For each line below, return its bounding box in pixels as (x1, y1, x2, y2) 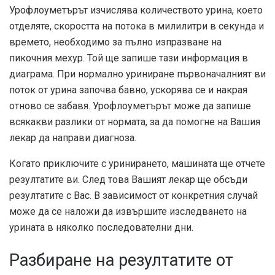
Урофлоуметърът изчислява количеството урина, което (9, 4, 263, 16)
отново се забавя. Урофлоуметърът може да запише (9, 99, 251, 112)
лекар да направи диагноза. (9, 131, 136, 144)
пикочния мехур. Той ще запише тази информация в (9, 52, 248, 64)
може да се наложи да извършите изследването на (9, 205, 247, 217)
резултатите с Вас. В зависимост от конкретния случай (9, 189, 258, 201)
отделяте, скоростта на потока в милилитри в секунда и (9, 20, 264, 32)
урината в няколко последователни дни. (9, 221, 193, 233)
